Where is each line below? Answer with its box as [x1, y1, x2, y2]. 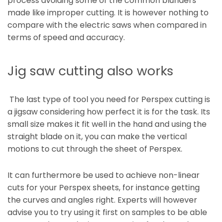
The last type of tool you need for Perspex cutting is [7, 93, 210, 105]
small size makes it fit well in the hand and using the [7, 118, 207, 130]
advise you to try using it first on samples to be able [7, 206, 207, 218]
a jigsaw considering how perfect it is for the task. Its [7, 106, 210, 117]
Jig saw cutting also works [7, 61, 173, 80]
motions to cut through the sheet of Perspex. [7, 143, 182, 155]
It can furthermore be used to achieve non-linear [7, 169, 200, 181]
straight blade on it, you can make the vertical [7, 130, 187, 142]
